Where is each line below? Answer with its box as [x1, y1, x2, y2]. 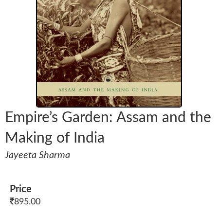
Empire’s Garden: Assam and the [5, 110, 211, 126]
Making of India [5, 131, 105, 146]
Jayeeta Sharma [5, 150, 70, 161]
